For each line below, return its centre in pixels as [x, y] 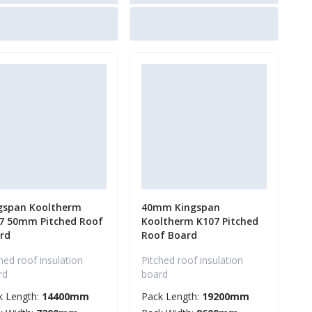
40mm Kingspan [181, 208]
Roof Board [169, 235]
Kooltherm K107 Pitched [200, 221]
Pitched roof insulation [192, 260]
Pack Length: [172, 297]
